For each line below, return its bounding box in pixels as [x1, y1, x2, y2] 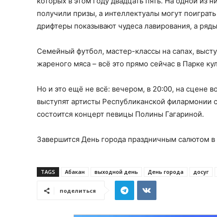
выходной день [94, 168, 138, 175]
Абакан [65, 168, 85, 175]
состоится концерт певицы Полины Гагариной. [37, 109, 204, 119]
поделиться [60, 187, 96, 194]
